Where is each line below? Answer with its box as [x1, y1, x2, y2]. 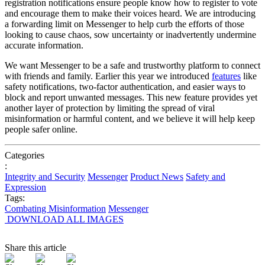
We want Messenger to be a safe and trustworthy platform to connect [5, 60, 260, 70]
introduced [170, 70, 209, 81]
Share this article [5, 242, 66, 253]
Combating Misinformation [5, 203, 106, 214]
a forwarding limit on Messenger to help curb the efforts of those [5, 18, 244, 29]
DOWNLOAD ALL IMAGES [7, 214, 124, 224]
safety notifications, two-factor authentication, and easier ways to [5, 81, 245, 92]
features [212, 70, 241, 81]
